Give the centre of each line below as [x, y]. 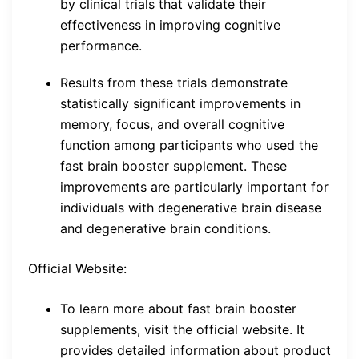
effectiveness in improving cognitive [170, 24]
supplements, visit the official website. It [182, 329]
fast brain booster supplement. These [173, 165]
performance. [101, 45]
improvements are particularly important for [194, 186]
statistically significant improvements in [180, 103]
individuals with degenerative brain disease [191, 207]
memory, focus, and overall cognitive [172, 124]
